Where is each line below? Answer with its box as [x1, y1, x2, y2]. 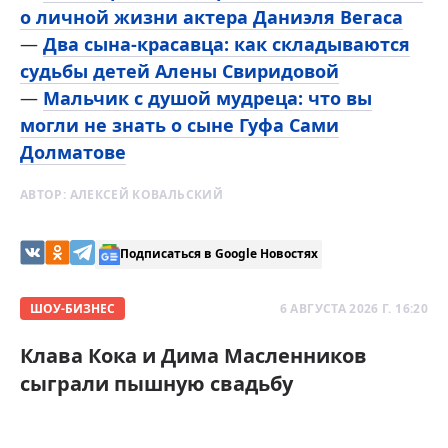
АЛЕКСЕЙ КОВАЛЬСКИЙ [69, 185, 224, 203]
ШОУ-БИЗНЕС [30, 299, 115, 317]
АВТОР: [20, 185, 70, 203]
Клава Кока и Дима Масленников [20, 341, 367, 369]
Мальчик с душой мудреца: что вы [43, 85, 372, 110]
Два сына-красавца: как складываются [43, 31, 410, 56]
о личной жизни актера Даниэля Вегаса [20, 4, 403, 29]
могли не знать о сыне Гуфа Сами [20, 112, 339, 137]
